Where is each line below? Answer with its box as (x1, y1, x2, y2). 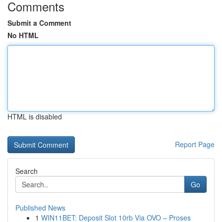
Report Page (175, 139, 215, 149)
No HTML (7, 30, 39, 40)
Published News (15, 203, 65, 213)
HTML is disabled (7, 111, 62, 121)
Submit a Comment (7, 18, 71, 28)
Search (15, 166, 38, 176)
